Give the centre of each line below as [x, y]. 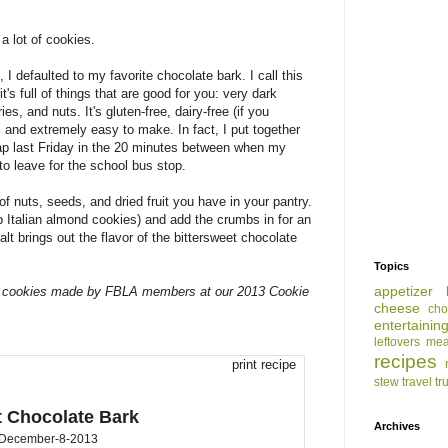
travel [417, 381]
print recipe [264, 364]
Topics [391, 265]
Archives [397, 425]
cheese [397, 307]
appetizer [403, 290]
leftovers [397, 341]
